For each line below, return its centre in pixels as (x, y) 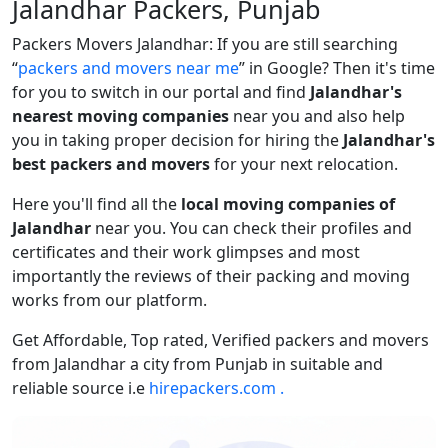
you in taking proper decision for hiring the (177, 140)
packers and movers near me (128, 68)
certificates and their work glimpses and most (186, 252)
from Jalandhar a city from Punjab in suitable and (197, 364)
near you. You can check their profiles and (251, 228)
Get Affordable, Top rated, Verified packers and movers (220, 340)
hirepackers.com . (216, 388)
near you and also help (317, 116)
